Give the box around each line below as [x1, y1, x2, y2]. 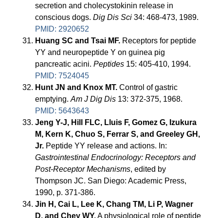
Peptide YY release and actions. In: [44, 142, 167, 150]
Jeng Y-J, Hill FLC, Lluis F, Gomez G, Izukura [35, 118, 197, 127]
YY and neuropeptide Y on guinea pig [35, 48, 165, 57]
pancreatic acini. [35, 60, 94, 69]
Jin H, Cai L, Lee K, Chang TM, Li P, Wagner [35, 200, 194, 209]
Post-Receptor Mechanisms [35, 165, 131, 174]
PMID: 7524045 [35, 72, 90, 80]
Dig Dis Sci [93, 13, 132, 22]
